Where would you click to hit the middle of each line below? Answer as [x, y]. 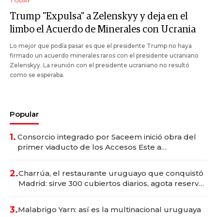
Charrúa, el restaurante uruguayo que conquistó [111, 173]
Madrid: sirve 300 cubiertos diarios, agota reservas [113, 183]
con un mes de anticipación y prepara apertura [107, 193]
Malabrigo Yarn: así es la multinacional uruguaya [109, 209]
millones [34, 167]
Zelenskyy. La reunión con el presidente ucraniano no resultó [100, 65]
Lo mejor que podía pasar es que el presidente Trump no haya [101, 46]
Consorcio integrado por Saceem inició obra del [107, 137]
